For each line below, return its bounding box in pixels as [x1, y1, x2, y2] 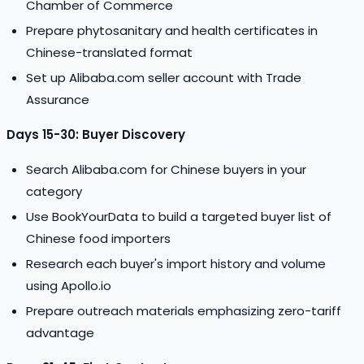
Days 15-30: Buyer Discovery [6, 125, 185, 143]
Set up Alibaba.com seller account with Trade [26, 68, 301, 86]
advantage [26, 323, 94, 341]
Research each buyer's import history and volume [26, 254, 326, 272]
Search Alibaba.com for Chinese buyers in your [26, 160, 306, 178]
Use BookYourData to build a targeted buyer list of [26, 207, 331, 225]
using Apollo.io [26, 276, 111, 294]
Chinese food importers [26, 229, 171, 247]
